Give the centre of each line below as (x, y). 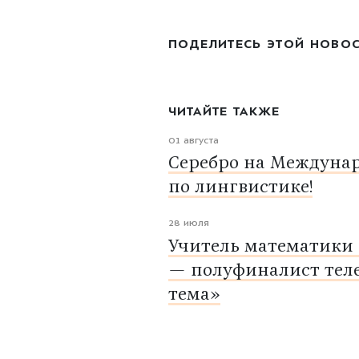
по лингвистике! (240, 188)
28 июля (188, 224)
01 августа (193, 141)
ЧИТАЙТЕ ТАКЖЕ (224, 112)
